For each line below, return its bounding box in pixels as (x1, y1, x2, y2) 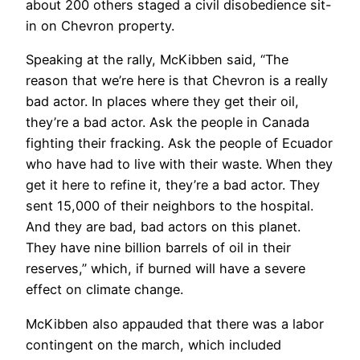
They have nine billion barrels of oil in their (26, 239, 291, 256)
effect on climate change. (26, 281, 183, 298)
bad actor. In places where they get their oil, (26, 93, 299, 110)
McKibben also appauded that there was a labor (26, 315, 324, 332)
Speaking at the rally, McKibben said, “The (26, 51, 288, 68)
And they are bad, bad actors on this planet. (26, 219, 301, 235)
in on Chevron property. (26, 18, 174, 35)
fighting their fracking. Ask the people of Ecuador (26, 135, 333, 152)
